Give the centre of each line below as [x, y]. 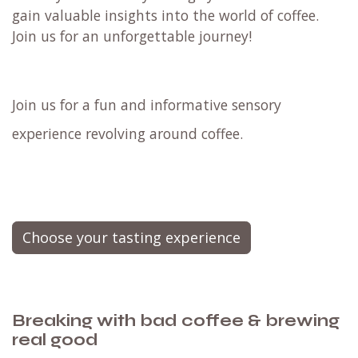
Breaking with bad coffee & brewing [176, 321]
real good [55, 340]
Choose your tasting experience [131, 238]
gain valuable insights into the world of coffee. [165, 16]
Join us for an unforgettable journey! [132, 36]
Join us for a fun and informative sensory [147, 105]
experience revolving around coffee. [127, 134]
